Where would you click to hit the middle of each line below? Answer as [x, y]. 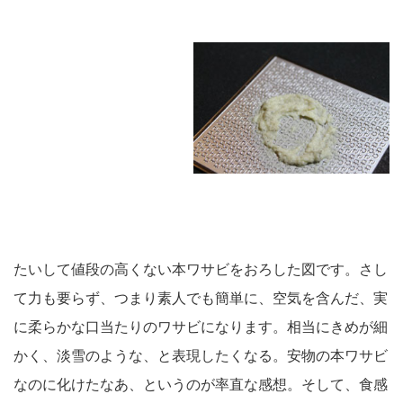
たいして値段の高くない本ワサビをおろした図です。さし [201, 269]
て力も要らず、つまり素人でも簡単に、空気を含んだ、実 [201, 298]
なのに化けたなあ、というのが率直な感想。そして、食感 [201, 384]
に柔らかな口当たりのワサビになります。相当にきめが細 [201, 327]
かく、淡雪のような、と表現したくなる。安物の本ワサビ [201, 355]
